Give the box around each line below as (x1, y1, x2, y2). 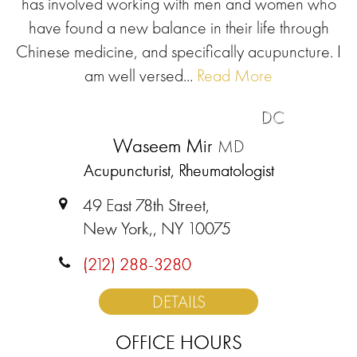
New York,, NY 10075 (83, 217, 231, 240)
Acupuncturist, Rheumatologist (83, 159, 274, 182)
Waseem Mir (112, 132, 218, 159)
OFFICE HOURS (115, 329, 242, 355)
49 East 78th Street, (83, 194, 210, 217)
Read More (193, 64, 273, 87)
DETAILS (151, 290, 206, 313)
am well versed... (84, 64, 193, 87)
